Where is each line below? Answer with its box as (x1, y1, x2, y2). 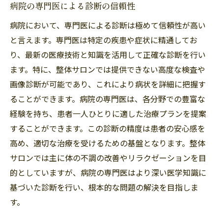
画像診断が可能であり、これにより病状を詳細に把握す (10, 78, 206, 90)
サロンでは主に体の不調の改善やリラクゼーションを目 (10, 151, 206, 164)
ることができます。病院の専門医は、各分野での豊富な (10, 92, 205, 105)
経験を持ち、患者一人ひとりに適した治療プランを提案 (10, 107, 206, 119)
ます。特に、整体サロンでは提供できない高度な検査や (10, 63, 205, 75)
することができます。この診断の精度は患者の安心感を (10, 122, 205, 134)
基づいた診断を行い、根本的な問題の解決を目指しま (10, 181, 198, 193)
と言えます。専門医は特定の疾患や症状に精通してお (10, 33, 197, 46)
